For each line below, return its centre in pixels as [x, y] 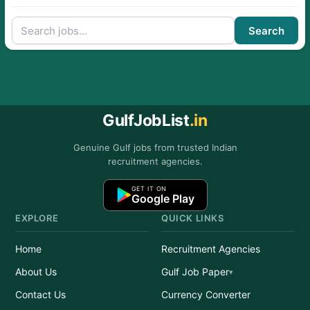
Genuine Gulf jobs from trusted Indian [155, 147]
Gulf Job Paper [195, 272]
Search [266, 30]
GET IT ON [149, 189]
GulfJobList [146, 120]
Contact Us [40, 294]
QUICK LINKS [193, 218]
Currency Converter [206, 294]
